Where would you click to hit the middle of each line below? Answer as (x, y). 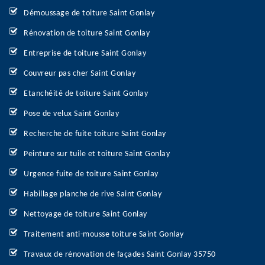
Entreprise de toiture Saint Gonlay (85, 54)
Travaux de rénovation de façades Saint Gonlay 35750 (120, 255)
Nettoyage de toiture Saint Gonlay (85, 214)
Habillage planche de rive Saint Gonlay (93, 194)
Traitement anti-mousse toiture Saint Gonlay (104, 235)
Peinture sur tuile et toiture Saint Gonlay (97, 154)
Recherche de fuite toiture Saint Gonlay (95, 134)
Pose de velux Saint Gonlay (71, 114)
